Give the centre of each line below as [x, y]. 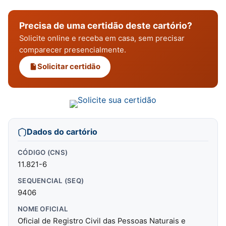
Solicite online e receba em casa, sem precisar [102, 38]
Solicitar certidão [69, 66]
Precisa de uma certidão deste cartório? [106, 25]
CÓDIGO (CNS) [43, 152]
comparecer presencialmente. [73, 50]
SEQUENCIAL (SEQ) [51, 180]
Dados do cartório [62, 131]
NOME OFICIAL [43, 209]
